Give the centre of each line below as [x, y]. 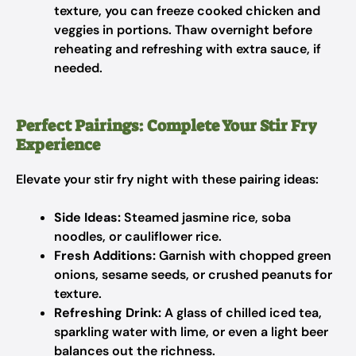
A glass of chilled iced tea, [242, 313]
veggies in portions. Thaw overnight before [183, 30]
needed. [78, 68]
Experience [58, 145]
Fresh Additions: [105, 255]
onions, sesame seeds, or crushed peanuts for [193, 275]
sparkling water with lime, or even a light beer [191, 332]
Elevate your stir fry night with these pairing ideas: [167, 179]
